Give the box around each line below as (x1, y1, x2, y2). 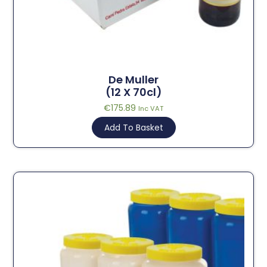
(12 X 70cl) (105, 85, 162, 100)
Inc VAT (138, 104, 163, 114)
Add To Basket (104, 122, 163, 134)
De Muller (108, 72, 159, 88)
